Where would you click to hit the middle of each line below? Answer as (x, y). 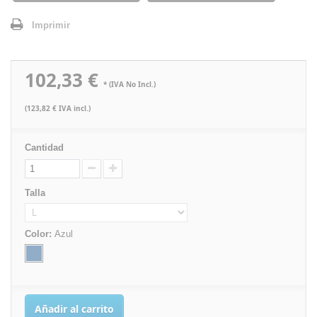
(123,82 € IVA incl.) (58, 108)
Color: (40, 234)
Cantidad (44, 148)
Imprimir (51, 25)
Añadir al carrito (74, 309)
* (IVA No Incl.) (129, 84)
